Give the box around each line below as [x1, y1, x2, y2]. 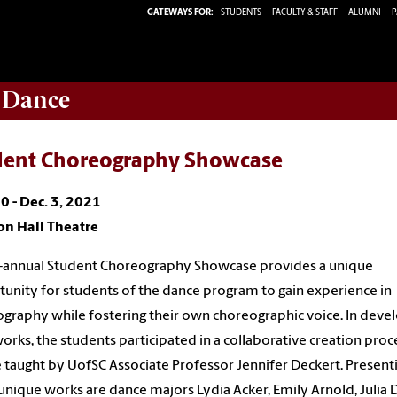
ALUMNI [348, 7, 381, 18]
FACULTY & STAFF [272, 7, 338, 18]
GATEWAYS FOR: [147, 7, 214, 18]
